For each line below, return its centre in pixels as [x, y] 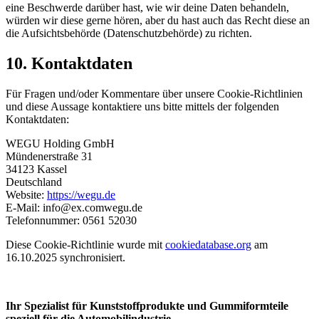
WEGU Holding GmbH [60, 143]
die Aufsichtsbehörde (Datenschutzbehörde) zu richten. [129, 33]
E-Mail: [24, 207]
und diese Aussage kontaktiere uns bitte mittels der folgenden [142, 106]
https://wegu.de [81, 194]
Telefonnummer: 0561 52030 [71, 220]
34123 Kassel [36, 169]
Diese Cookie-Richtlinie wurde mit [85, 244]
